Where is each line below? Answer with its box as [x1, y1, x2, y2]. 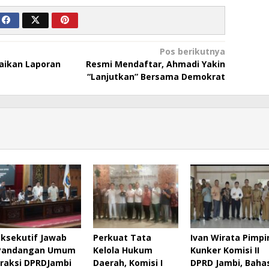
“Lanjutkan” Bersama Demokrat [86, 70, 225, 82]
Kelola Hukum [92, 244, 153, 256]
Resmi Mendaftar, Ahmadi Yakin [85, 58, 225, 70]
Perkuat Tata [92, 231, 151, 243]
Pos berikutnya [159, 45, 225, 57]
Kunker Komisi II [190, 244, 259, 256]
